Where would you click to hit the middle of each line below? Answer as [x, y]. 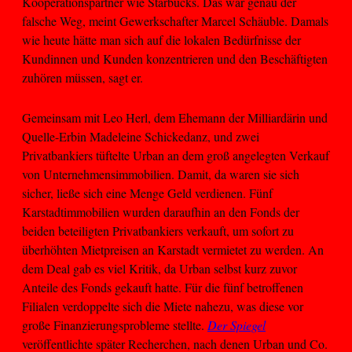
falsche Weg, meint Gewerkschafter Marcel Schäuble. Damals [175, 21]
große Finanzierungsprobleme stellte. [115, 324]
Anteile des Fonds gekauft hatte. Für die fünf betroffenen [163, 287]
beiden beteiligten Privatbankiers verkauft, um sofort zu [158, 230]
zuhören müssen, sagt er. [82, 78]
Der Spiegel [236, 324]
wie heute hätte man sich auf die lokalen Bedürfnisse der [161, 40]
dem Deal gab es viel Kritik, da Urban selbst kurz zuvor [159, 268]
